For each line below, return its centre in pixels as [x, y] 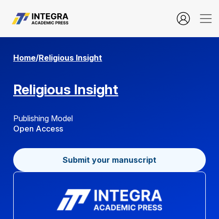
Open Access [38, 129]
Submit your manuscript [109, 160]
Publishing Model [43, 118]
